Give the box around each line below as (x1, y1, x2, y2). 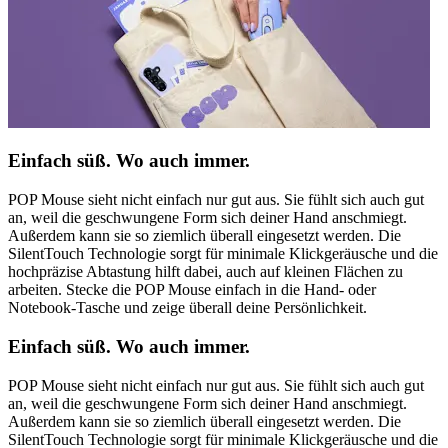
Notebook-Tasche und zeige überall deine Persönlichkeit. (8, 299, 367, 317)
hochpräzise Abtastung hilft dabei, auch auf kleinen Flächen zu (8, 263, 403, 281)
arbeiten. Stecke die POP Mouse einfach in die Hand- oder (8, 281, 376, 299)
